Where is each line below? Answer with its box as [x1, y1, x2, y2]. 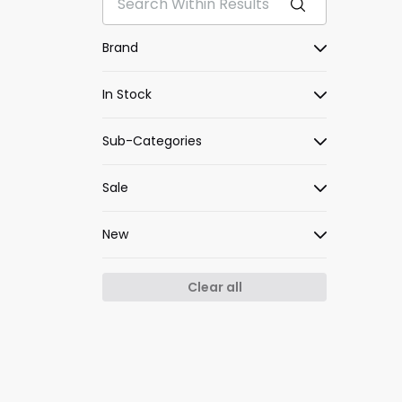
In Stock [102, 85, 152, 103]
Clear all [187, 278, 242, 296]
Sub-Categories [102, 132, 202, 150]
